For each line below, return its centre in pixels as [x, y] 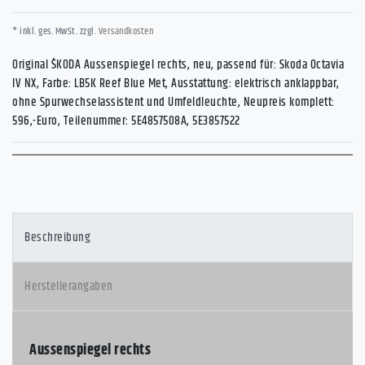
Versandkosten [125, 31]
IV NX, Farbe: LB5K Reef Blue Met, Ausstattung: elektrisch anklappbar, [176, 83]
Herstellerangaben [69, 287]
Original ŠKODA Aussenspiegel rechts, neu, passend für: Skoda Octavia [178, 64]
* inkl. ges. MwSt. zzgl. [54, 31]
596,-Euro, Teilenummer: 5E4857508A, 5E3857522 [126, 121]
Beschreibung [57, 237]
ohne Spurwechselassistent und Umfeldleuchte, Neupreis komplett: [174, 102]
